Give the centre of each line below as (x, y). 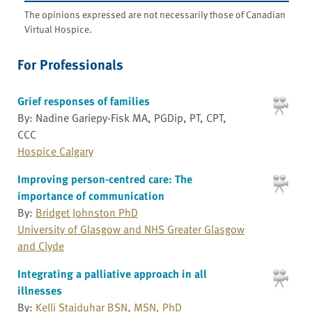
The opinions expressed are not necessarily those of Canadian (155, 14)
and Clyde (41, 245)
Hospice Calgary (55, 151)
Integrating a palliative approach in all (112, 273)
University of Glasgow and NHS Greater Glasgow (131, 229)
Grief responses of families (84, 101)
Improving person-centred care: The (105, 179)
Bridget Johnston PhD (87, 212)
